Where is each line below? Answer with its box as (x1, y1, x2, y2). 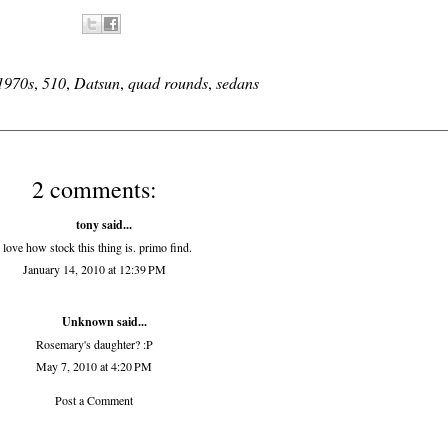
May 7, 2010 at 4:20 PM (36, 358, 152, 374)
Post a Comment (55, 392, 133, 408)
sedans (215, 72, 259, 93)
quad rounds (127, 72, 208, 93)
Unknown (61, 313, 114, 330)
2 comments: (31, 173, 157, 205)
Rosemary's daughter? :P (35, 336, 153, 352)
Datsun (73, 72, 120, 93)
